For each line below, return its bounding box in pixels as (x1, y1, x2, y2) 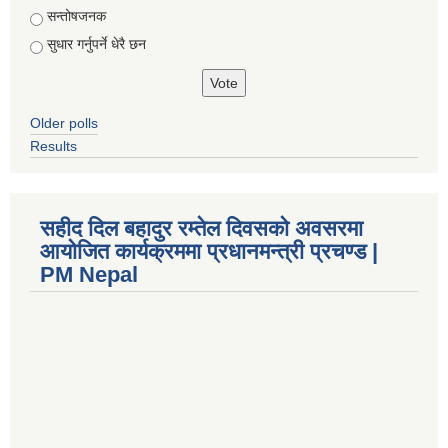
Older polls (30, 114, 98, 131)
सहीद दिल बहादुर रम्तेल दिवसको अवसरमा (40, 215, 363, 241)
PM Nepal (40, 261, 138, 287)
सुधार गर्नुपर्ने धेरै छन (47, 35, 146, 52)
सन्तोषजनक (47, 8, 106, 25)
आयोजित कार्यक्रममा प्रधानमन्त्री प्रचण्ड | (40, 238, 378, 264)
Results (30, 137, 77, 154)
